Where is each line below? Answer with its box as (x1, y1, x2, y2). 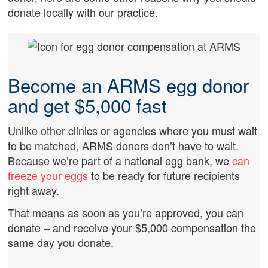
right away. (8, 182, 60, 198)
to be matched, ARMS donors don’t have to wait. (8, 137, 239, 153)
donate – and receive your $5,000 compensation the (8, 220, 257, 236)
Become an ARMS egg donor (8, 71, 249, 99)
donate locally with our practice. (8, 4, 159, 20)
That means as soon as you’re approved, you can (8, 205, 244, 221)
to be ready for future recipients (88, 167, 240, 183)
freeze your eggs (8, 167, 89, 183)
